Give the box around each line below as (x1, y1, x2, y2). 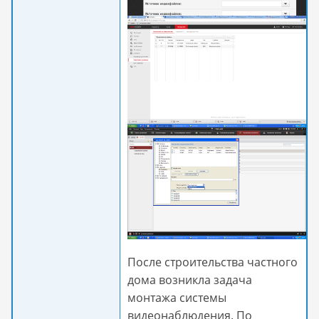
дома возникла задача (127, 272, 252, 288)
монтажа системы (127, 290, 226, 305)
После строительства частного (127, 254, 298, 270)
